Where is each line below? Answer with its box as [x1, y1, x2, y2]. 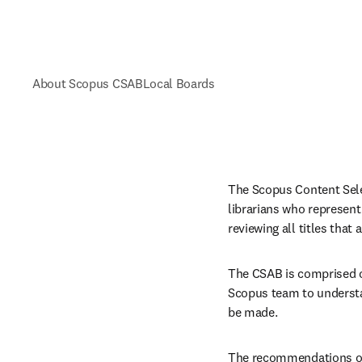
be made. [228, 304, 278, 320]
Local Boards [142, 75, 215, 91]
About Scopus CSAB [32, 75, 143, 91]
